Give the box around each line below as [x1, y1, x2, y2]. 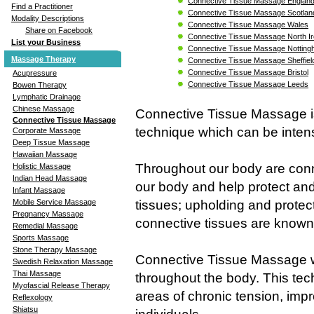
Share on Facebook [25, 25, 93, 34]
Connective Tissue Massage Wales [188, 20, 308, 29]
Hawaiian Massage [13, 149, 77, 158]
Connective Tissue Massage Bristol [188, 67, 308, 76]
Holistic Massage [13, 161, 71, 170]
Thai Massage [13, 268, 61, 278]
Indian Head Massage [13, 173, 87, 182]
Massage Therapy [11, 54, 76, 63]
